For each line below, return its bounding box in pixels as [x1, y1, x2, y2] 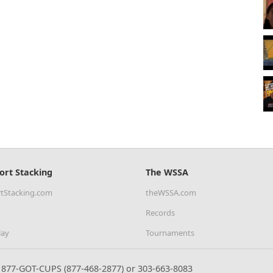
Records [146, 207, 175, 219]
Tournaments [146, 227, 194, 239]
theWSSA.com [146, 187, 196, 199]
